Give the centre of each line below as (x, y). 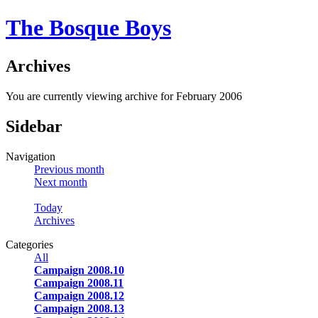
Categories (29, 244)
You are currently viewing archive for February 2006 (124, 96)
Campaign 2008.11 (79, 283)
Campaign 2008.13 (79, 308)
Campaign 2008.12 (79, 295)
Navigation (31, 156)
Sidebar (34, 126)
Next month (61, 182)
